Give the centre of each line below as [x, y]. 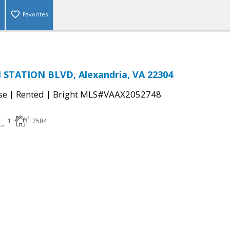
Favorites [35, 14]
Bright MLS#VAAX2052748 [107, 94]
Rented [30, 94]
